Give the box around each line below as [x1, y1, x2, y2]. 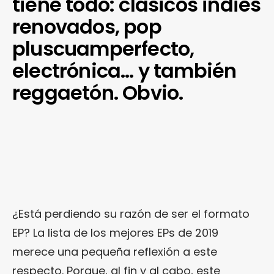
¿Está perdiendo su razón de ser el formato [12, 206, 250, 222]
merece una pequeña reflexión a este [12, 244, 217, 260]
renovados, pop [12, 13, 161, 41]
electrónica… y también [12, 57, 237, 85]
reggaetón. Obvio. [12, 79, 183, 107]
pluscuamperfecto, [12, 35, 194, 63]
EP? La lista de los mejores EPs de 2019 [12, 225, 218, 241]
